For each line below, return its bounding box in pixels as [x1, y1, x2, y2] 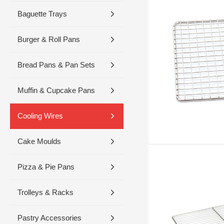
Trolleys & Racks [17, 188, 73, 196]
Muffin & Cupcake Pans [17, 86, 95, 94]
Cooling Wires [17, 111, 63, 120]
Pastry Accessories [17, 213, 81, 222]
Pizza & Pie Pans [17, 162, 74, 171]
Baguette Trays [17, 9, 67, 18]
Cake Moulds [17, 137, 61, 145]
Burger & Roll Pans [17, 35, 80, 43]
